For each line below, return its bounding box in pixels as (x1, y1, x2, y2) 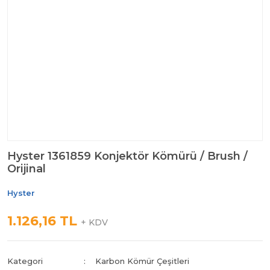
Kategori (7, 256, 43, 266)
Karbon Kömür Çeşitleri (95, 256, 190, 266)
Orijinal (7, 162, 46, 175)
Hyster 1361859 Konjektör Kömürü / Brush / (7, 149, 248, 163)
